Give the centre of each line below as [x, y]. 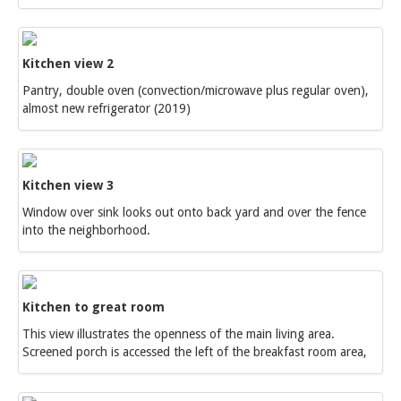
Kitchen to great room [94, 307]
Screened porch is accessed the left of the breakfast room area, [195, 352]
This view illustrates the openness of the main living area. [179, 334]
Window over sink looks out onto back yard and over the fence [194, 212]
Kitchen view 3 [68, 185]
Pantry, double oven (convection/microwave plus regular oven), [196, 90]
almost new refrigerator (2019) [107, 108]
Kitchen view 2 [68, 64]
